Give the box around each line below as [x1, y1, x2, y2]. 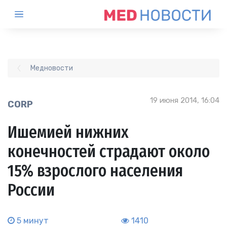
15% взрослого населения [8, 161, 183, 181]
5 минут [15, 216, 49, 226]
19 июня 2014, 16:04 [150, 96, 219, 105]
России [8, 180, 55, 200]
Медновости [30, 64, 73, 72]
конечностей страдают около [8, 142, 210, 162]
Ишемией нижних [8, 123, 129, 142]
